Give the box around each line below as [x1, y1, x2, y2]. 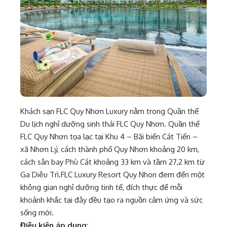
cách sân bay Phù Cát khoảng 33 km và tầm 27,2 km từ [20, 157, 205, 167]
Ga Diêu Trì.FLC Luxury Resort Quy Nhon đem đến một [20, 170, 205, 179]
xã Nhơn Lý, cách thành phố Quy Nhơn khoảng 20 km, [20, 144, 199, 154]
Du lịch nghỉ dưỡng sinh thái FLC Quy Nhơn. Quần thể [20, 119, 200, 129]
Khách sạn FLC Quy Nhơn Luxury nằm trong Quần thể [20, 106, 199, 116]
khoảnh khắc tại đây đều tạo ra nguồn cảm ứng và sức [20, 195, 203, 205]
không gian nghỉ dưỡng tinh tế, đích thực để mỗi [20, 182, 182, 192]
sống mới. [20, 208, 54, 217]
